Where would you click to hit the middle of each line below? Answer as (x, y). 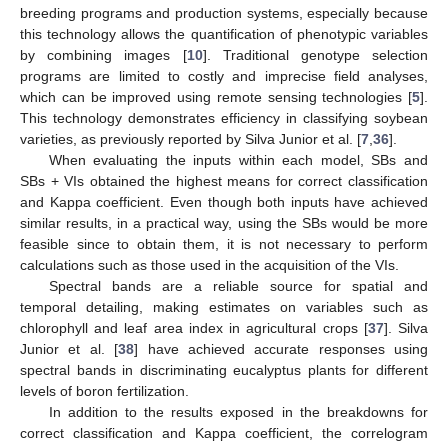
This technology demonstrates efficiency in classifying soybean (224, 117)
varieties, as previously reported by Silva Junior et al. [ (190, 138)
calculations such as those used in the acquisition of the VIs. (209, 264)
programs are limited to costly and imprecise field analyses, (224, 75)
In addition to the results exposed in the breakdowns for (238, 411)
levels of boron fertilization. (104, 390)
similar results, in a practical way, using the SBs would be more (224, 222)
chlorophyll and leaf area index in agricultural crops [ (194, 327)
